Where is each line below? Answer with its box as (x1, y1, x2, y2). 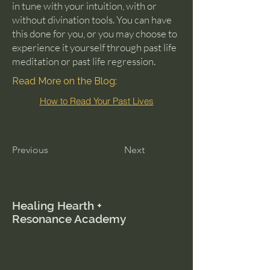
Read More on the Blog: (12, 75, 117, 87)
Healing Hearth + (12, 199, 102, 213)
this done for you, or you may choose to (12, 27, 177, 40)
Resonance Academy (12, 212, 126, 226)
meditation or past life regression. (12, 55, 155, 68)
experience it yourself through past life (12, 41, 177, 54)
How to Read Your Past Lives (39, 95, 154, 107)
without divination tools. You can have (12, 13, 172, 27)
